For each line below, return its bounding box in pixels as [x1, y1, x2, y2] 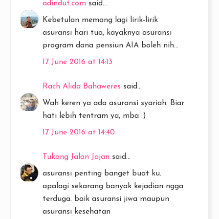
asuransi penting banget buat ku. [43, 169, 161, 177]
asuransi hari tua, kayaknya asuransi [43, 28, 172, 37]
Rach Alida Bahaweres [43, 82, 123, 90]
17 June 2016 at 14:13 [43, 58, 112, 66]
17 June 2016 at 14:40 [43, 128, 115, 136]
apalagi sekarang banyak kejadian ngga [43, 182, 183, 190]
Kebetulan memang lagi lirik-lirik [43, 16, 158, 24]
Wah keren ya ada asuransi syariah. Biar [43, 99, 184, 107]
